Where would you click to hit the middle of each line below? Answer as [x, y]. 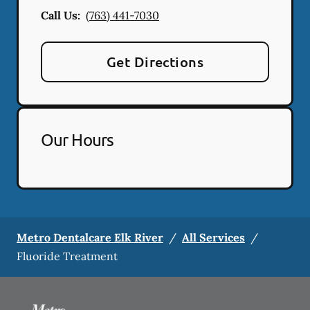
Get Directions [155, 61]
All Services [213, 237]
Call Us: [61, 15]
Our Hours [77, 139]
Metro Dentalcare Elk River [90, 237]
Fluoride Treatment [67, 256]
